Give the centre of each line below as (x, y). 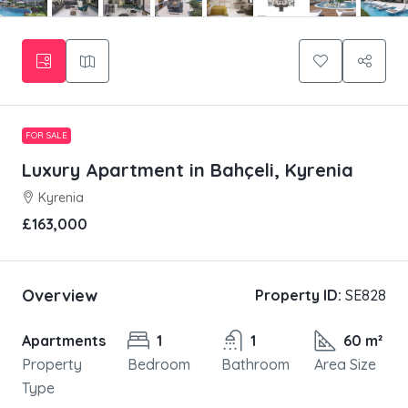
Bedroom (159, 365)
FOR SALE (46, 136)
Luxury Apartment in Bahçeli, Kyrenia (188, 170)
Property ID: (298, 296)
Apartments (64, 341)
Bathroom (255, 365)
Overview (60, 295)
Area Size (346, 365)
